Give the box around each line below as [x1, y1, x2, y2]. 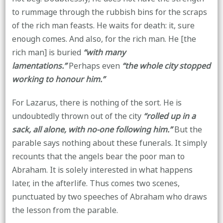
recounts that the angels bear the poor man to [11, 149, 185, 164]
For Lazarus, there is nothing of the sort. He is [11, 95, 182, 111]
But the [174, 122, 202, 137]
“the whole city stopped [121, 58, 211, 74]
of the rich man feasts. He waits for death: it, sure [11, 18, 195, 33]
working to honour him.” [11, 72, 105, 87]
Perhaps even [66, 58, 122, 74]
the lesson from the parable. [11, 203, 118, 218]
